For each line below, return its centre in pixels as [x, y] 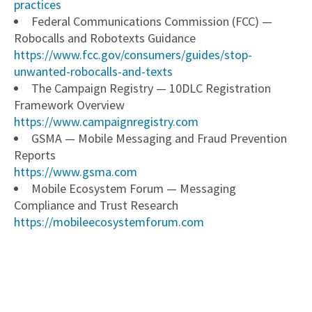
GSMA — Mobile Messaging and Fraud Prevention [159, 138]
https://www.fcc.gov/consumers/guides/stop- [133, 54]
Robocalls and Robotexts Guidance [105, 38]
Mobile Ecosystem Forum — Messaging [134, 188]
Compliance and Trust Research [96, 205]
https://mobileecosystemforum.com [109, 221]
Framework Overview [69, 104]
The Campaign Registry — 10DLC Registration [151, 88]
